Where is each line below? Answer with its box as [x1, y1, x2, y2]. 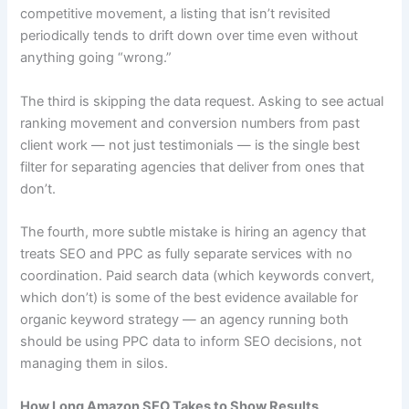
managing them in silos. [20, 355, 169, 372]
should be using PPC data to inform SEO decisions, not [20, 333, 362, 351]
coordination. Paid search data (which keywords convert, [20, 267, 375, 285]
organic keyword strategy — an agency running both [20, 311, 350, 329]
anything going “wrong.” [20, 49, 173, 67]
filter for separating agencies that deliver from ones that [20, 158, 365, 175]
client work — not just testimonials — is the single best [20, 136, 361, 153]
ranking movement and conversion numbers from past [20, 114, 361, 131]
